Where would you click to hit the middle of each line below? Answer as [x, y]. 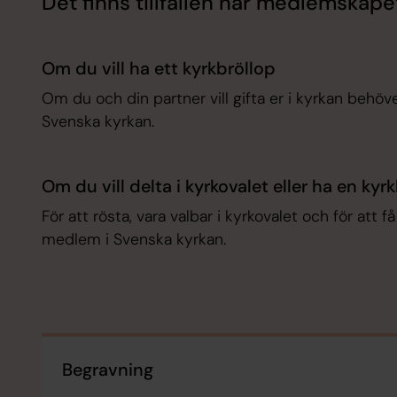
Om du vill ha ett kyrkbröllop [158, 69]
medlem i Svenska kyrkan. [133, 239]
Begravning [108, 369]
